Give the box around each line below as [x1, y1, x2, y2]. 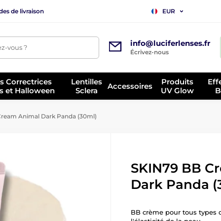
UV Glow [161, 85, 194, 95]
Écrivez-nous [130, 48, 169, 56]
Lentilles [71, 76, 102, 86]
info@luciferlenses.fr [130, 38, 210, 48]
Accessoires [108, 81, 153, 91]
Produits [161, 76, 194, 86]
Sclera [75, 85, 98, 95]
